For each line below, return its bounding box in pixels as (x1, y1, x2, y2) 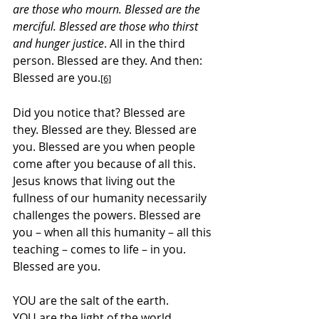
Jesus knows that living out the (13, 172, 178, 189)
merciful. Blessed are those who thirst (13, 18, 201, 34)
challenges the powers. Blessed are (13, 206, 204, 223)
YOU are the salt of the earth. (13, 292, 169, 308)
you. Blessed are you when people (13, 138, 198, 155)
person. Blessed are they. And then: (13, 52, 205, 68)
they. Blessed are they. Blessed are (13, 121, 199, 137)
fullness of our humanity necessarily (13, 189, 209, 206)
